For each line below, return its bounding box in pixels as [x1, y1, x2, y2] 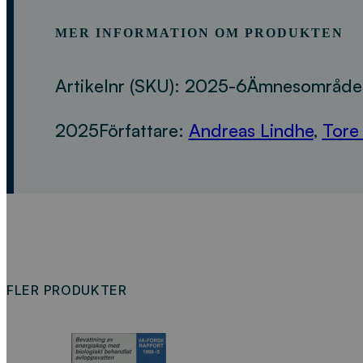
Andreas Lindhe [188, 118, 314, 141]
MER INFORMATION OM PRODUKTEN [54, 26, 344, 41]
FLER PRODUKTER [6, 282, 127, 299]
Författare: [98, 118, 189, 141]
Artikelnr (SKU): [54, 74, 185, 96]
